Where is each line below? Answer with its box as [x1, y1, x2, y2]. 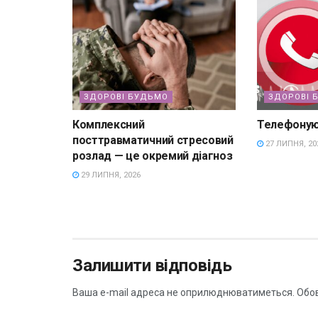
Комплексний [72, 117, 145, 131]
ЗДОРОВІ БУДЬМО [84, 92, 168, 102]
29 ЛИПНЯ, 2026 [79, 170, 141, 180]
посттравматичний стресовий [72, 133, 234, 147]
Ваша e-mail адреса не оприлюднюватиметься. [72, 286, 295, 298]
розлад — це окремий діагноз [72, 148, 233, 163]
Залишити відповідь [72, 255, 232, 275]
